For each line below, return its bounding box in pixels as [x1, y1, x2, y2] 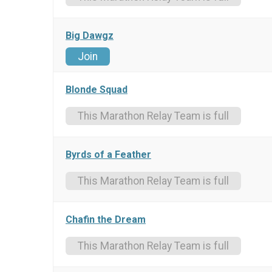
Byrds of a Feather [66, 149, 151, 161]
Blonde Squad [66, 84, 127, 96]
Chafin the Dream [66, 214, 146, 226]
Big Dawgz [66, 30, 114, 42]
